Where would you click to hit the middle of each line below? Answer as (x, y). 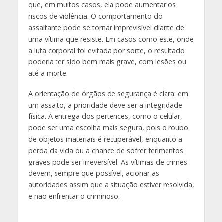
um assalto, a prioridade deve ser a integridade (105, 105)
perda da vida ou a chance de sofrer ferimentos (106, 150)
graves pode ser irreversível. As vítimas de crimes (108, 162)
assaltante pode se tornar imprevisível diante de (106, 27)
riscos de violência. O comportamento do (95, 16)
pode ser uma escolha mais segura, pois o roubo (108, 127)
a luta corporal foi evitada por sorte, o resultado (106, 50)
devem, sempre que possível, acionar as (93, 173)
